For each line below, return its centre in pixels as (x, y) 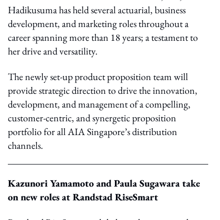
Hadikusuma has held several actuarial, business (97, 10)
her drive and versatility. (53, 51)
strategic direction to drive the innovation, (117, 90)
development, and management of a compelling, (99, 104)
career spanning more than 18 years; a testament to (103, 37)
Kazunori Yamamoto (52, 183)
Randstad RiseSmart (114, 197)
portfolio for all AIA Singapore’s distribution (93, 131)
